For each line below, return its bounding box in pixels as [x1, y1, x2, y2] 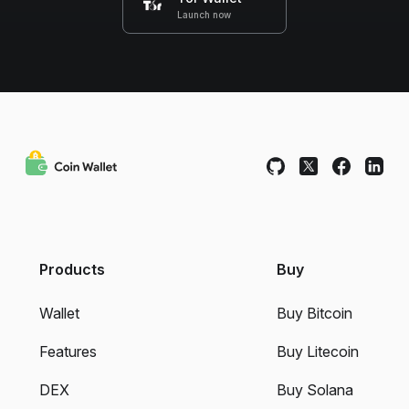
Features [39, 342, 97, 362]
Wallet [39, 304, 79, 323]
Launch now [176, 9, 231, 21]
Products [39, 260, 105, 279]
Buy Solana [277, 381, 353, 400]
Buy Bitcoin [277, 304, 352, 323]
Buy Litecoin [277, 342, 359, 362]
